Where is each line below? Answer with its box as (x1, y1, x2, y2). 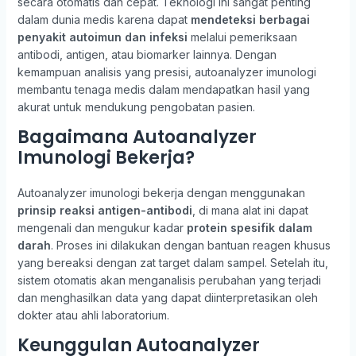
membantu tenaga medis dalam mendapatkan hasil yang (17, 83, 310, 96)
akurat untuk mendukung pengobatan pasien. (17, 100, 255, 114)
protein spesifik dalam (186, 221, 312, 234)
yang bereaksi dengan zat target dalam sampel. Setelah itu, (17, 256, 328, 269)
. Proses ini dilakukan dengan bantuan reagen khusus (50, 238, 331, 252)
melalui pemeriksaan (187, 30, 297, 44)
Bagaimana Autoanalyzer (17, 125, 257, 149)
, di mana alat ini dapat (192, 203, 308, 217)
